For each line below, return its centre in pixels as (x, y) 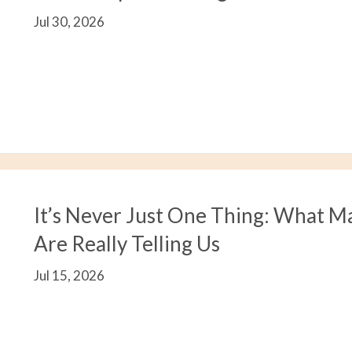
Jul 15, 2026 (70, 275)
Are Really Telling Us (127, 243)
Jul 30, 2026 (70, 21)
